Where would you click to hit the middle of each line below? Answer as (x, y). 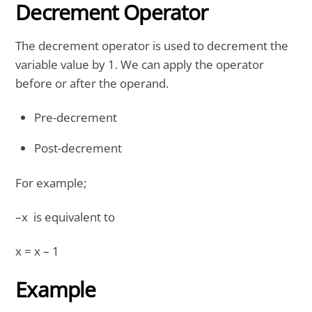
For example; (51, 183)
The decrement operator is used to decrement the (152, 45)
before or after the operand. (92, 83)
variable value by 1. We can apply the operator (140, 64)
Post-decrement (78, 148)
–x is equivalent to (65, 217)
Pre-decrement (76, 117)
